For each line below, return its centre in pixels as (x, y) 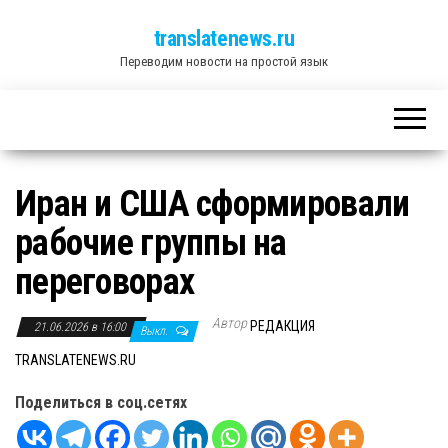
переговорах (105, 282)
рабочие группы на (151, 243)
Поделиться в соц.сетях (101, 402)
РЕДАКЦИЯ (282, 326)
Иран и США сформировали (212, 204)
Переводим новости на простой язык (224, 61)
